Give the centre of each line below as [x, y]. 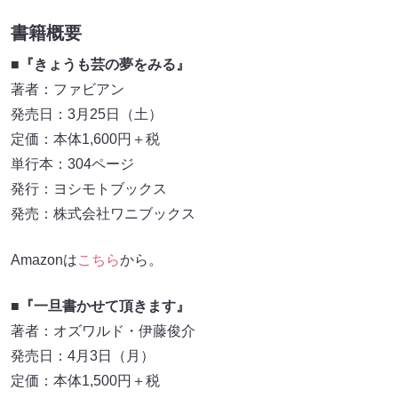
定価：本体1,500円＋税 [85, 381]
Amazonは [44, 260]
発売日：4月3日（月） [83, 356]
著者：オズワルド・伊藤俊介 [103, 331]
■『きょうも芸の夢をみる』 [100, 65]
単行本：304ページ [72, 164]
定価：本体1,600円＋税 [85, 139]
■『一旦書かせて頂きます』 [100, 306]
